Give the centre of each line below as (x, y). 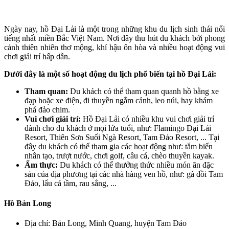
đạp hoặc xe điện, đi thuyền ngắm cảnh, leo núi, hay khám (119, 100)
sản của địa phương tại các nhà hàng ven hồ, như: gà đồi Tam (124, 174)
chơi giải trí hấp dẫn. (37, 56)
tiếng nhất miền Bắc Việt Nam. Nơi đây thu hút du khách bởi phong (114, 38)
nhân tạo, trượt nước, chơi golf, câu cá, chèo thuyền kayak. (119, 155)
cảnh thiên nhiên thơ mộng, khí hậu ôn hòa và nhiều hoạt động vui (114, 47)
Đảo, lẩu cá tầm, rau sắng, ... (71, 183)
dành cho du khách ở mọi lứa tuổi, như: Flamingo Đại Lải (118, 128)
